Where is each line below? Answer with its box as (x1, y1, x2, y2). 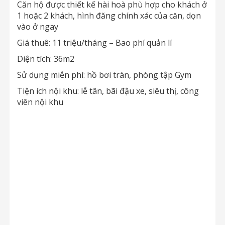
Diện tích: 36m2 (17, 53, 74, 64)
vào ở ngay (17, 21, 58, 32)
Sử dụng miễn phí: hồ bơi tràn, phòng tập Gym (17, 69, 191, 80)
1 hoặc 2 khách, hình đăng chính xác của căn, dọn (17, 10, 201, 21)
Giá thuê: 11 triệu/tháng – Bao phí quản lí (17, 37, 172, 48)
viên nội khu (17, 96, 63, 107)
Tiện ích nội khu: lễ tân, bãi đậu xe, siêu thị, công (17, 85, 199, 96)
